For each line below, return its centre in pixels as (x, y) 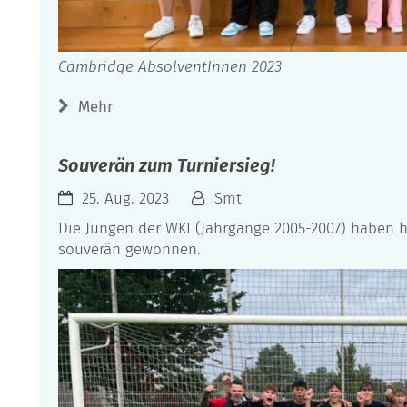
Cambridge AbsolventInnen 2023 (170, 67)
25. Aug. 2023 (125, 199)
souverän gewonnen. (129, 250)
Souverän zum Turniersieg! (167, 166)
